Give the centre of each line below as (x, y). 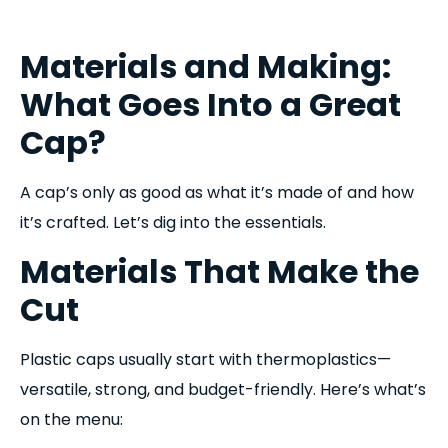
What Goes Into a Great (210, 105)
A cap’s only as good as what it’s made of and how (217, 193)
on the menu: (71, 419)
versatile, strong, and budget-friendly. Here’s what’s (223, 389)
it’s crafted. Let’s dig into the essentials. (173, 223)
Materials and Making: (205, 67)
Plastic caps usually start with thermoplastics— (205, 359)
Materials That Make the (219, 271)
